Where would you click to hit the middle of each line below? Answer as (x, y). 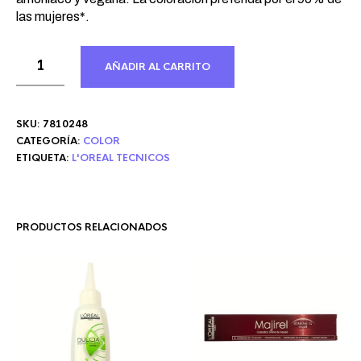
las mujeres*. (53, 17)
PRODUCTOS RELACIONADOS (92, 227)
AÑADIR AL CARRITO (158, 67)
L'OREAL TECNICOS (121, 158)
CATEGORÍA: (50, 141)
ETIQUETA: (44, 158)
